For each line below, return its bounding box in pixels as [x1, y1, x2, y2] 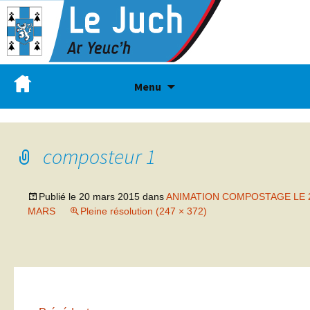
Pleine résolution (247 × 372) [80, 206, 207, 217]
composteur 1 [43, 143, 156, 170]
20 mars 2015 [79, 191, 140, 202]
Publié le [39, 191, 79, 202]
